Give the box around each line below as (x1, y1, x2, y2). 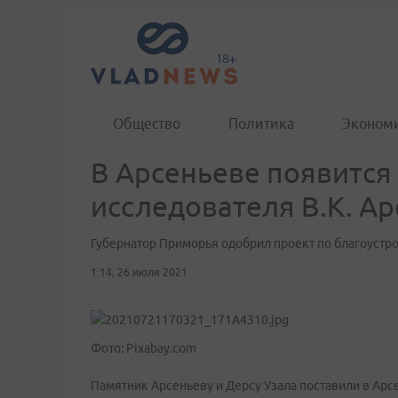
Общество (113, 115, 180, 131)
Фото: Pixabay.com (91, 341, 196, 355)
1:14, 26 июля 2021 (91, 267, 187, 278)
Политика (228, 115, 294, 131)
